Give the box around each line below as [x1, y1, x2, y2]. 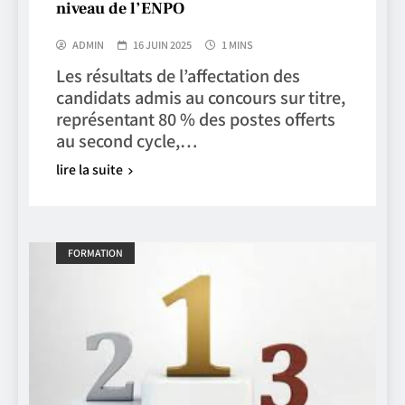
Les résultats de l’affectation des [56, 62, 300, 87]
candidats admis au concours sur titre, [56, 84, 345, 108]
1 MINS [221, 36, 253, 52]
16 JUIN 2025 [133, 36, 192, 52]
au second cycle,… [56, 127, 197, 152]
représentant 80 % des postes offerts [56, 106, 335, 130]
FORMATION [68, 246, 123, 260]
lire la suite [56, 159, 123, 178]
